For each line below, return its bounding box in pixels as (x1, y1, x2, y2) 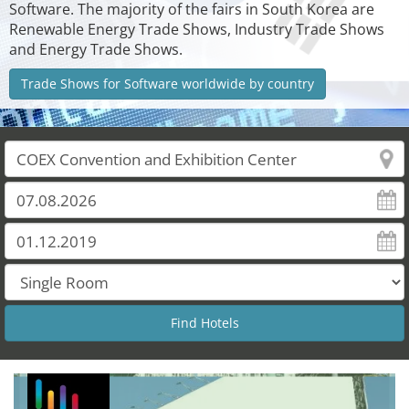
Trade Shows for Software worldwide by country (21, 75, 314, 92)
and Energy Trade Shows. (9, 39, 183, 59)
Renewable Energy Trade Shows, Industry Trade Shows (9, 19, 384, 39)
